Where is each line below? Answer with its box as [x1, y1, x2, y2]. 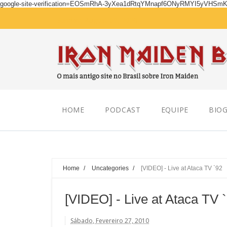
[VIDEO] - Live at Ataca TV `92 [141, 165, 222, 171]
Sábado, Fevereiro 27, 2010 [70, 216, 149, 225]
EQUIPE [161, 105, 188, 115]
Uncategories [92, 165, 129, 171]
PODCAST [104, 105, 141, 115]
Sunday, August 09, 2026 [57, 15, 138, 25]
